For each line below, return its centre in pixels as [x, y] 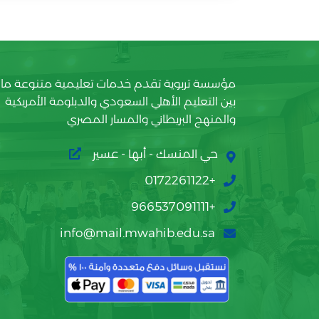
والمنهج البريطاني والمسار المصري [151, 119]
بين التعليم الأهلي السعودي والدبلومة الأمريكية [120, 101]
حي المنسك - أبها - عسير [154, 154]
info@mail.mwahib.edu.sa [137, 233]
